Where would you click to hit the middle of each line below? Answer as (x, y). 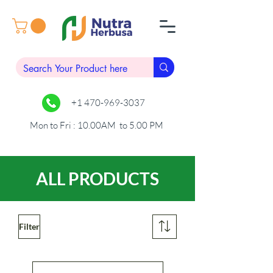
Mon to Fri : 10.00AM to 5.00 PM (97, 125)
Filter (29, 227)
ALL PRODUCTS (97, 178)
